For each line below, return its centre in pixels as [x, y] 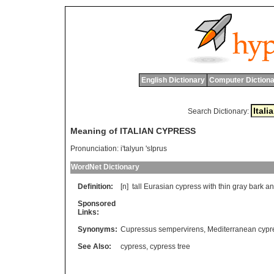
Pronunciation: [94, 149]
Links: [88, 213]
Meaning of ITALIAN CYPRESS [133, 131]
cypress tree [170, 247]
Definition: [95, 187]
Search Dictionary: [218, 111]
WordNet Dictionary [105, 167]
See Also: [94, 247]
